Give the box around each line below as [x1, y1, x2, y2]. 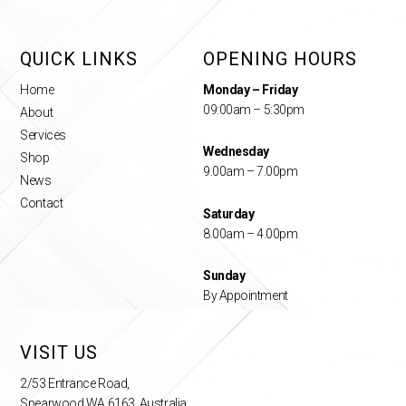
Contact [20, 195, 63, 210]
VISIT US [20, 342, 99, 364]
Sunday [203, 268, 246, 284]
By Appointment [203, 288, 288, 304]
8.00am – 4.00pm [203, 226, 298, 241]
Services [20, 127, 66, 142]
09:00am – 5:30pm [203, 101, 304, 117]
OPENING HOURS [203, 47, 357, 70]
